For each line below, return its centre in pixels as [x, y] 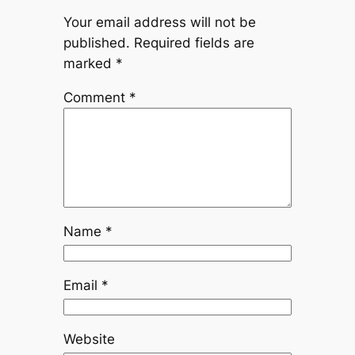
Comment [96, 98]
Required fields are [194, 43]
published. [96, 43]
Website [89, 339]
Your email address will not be [159, 23]
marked [89, 64]
